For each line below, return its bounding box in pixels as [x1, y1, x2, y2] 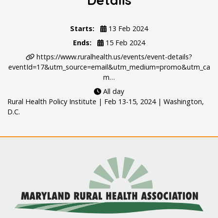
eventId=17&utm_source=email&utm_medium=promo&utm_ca [8, 62, 210, 72]
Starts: [70, 24, 95, 34]
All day [101, 87, 124, 96]
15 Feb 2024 [103, 38, 145, 48]
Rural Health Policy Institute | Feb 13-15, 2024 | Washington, [7, 97, 204, 107]
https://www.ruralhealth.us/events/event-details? [36, 52, 192, 62]
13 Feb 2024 [106, 24, 148, 34]
